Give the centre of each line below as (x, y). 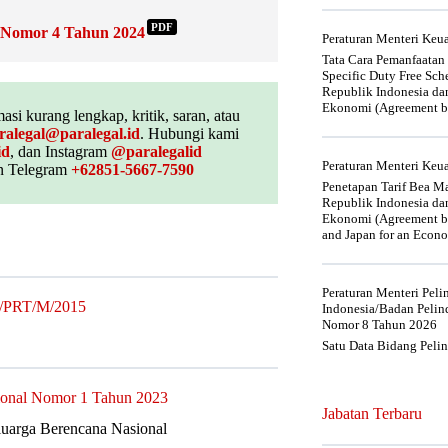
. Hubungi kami (189, 133)
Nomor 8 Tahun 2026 (379, 324)
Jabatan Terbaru (372, 413)
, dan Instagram (60, 151)
